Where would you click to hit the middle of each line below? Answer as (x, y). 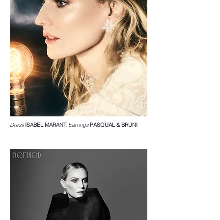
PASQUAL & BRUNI (113, 125)
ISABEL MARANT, (46, 125)
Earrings (78, 125)
